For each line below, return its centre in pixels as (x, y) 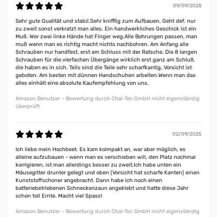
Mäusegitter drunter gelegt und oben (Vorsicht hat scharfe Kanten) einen (108, 173)
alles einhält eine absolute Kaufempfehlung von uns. (82, 83)
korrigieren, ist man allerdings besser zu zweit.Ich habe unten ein (98, 165)
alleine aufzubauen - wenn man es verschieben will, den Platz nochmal (106, 157)
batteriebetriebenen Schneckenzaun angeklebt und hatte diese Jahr (102, 188)
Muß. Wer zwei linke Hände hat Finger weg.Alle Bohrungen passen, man (106, 37)
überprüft (28, 106)
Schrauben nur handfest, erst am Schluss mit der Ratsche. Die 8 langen (106, 52)
